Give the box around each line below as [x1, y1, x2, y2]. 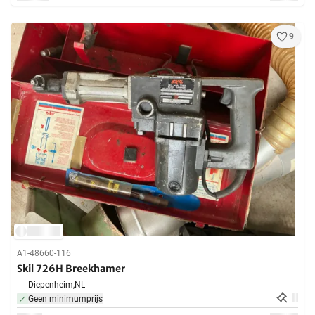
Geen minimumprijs [28, 294, 103, 304]
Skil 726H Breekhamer [17, 262, 125, 276]
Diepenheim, [28, 280, 75, 290]
